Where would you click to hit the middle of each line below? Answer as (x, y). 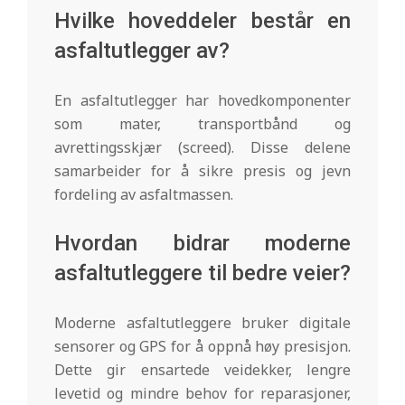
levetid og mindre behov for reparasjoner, (202, 393)
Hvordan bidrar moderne (202, 243)
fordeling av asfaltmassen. (144, 194)
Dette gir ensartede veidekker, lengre (202, 369)
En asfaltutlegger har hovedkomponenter (202, 100)
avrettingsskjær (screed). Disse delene (202, 147)
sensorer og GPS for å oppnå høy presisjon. (202, 346)
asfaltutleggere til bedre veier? (202, 273)
